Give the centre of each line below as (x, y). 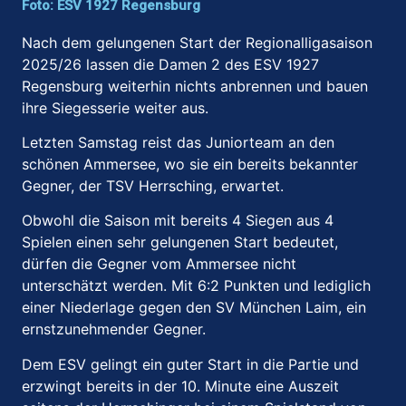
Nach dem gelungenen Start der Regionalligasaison (197, 42)
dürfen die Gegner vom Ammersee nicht (159, 264)
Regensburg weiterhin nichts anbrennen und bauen (195, 86)
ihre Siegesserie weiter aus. (115, 107)
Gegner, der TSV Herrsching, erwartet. (153, 186)
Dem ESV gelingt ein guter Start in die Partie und (190, 364)
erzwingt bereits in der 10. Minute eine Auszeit (180, 386)
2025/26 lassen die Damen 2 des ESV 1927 (170, 64)
